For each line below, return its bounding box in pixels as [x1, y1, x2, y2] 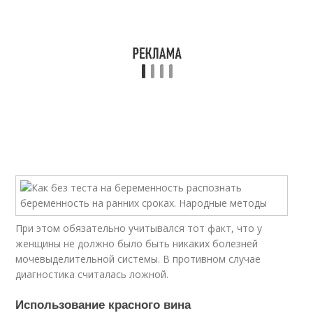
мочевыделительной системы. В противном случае [15, 252, 261, 265]
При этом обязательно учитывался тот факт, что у [15, 221, 263, 235]
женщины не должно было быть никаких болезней [15, 237, 259, 250]
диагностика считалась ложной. [15, 268, 169, 281]
